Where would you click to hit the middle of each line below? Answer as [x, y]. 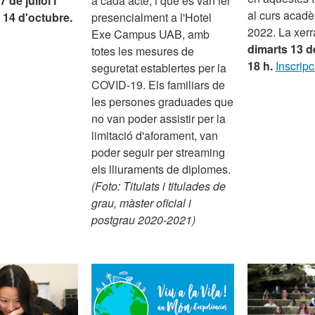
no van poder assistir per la [159, 118]
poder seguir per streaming [159, 152]
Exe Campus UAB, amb [151, 34]
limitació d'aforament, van [155, 135]
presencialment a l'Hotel [152, 17]
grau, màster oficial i [142, 202]
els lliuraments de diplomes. [161, 169]
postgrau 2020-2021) [144, 219]
